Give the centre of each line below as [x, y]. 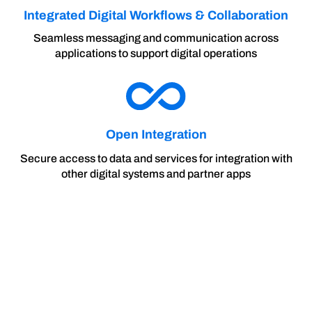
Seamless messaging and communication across [156, 38]
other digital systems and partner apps [156, 173]
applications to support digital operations [156, 54]
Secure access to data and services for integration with [156, 158]
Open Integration [156, 134]
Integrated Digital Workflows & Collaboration [156, 16]
